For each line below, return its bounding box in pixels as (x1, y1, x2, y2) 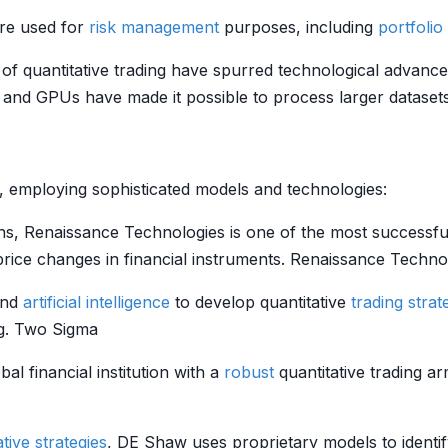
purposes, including (219, 17, 378, 37)
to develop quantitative (170, 292, 351, 312)
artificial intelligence (23, 292, 170, 312)
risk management (89, 17, 219, 37)
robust (224, 362, 274, 382)
